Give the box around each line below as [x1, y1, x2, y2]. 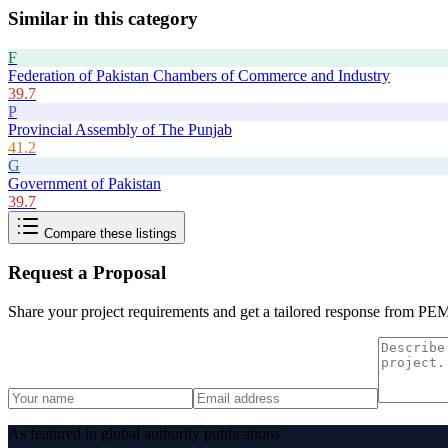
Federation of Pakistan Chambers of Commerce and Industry [8, 66, 390, 84]
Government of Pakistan [8, 174, 161, 192]
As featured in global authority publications [8, 425, 280, 443]
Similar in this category [8, 7, 198, 29]
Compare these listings [40, 225, 177, 241]
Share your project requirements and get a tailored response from [8, 303, 418, 321]
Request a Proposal [8, 262, 166, 284]
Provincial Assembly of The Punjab [8, 120, 232, 138]
